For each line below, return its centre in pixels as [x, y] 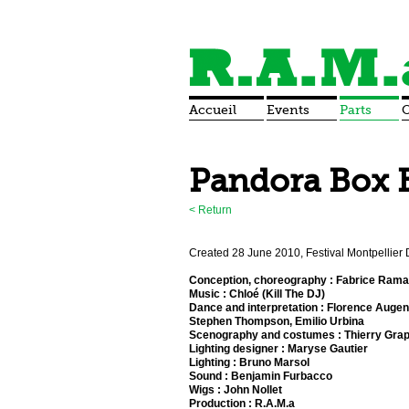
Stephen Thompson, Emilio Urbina [277, 321]
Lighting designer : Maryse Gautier [278, 348]
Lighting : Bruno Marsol [249, 362]
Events [288, 110]
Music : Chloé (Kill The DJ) [257, 294]
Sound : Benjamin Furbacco [261, 376]
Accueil [213, 110]
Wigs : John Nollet [236, 389]
